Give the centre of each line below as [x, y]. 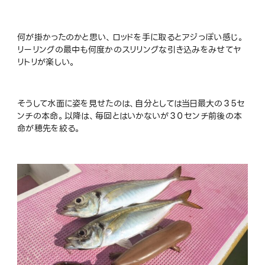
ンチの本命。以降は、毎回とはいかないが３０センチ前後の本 [130, 116]
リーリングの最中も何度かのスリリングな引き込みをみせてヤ [130, 49]
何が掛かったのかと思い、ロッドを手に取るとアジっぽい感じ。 [131, 37]
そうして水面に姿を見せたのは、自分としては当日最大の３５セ [131, 103]
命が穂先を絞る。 [49, 128]
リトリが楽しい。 [47, 62]
